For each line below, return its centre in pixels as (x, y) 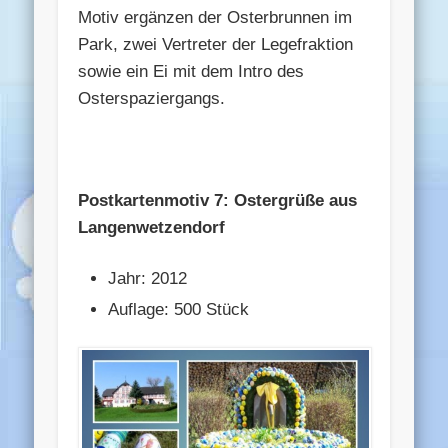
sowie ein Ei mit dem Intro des (191, 72)
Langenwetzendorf (152, 228)
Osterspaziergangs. (152, 99)
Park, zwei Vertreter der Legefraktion (216, 45)
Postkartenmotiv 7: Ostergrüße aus (218, 201)
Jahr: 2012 (148, 279)
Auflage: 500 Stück (179, 310)
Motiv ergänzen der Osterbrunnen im (215, 18)
